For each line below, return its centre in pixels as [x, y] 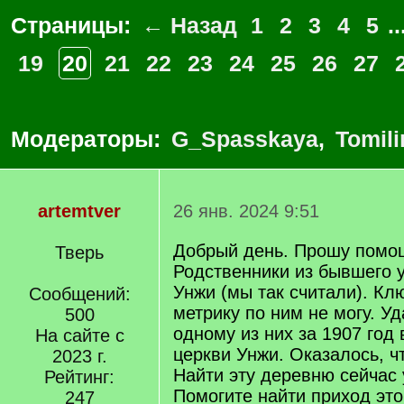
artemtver [79, 211]
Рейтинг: [79, 377]
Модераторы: [89, 139]
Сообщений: [79, 294]
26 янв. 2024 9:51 [246, 211]
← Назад [189, 25]
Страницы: [74, 25]
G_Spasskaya [245, 139]
